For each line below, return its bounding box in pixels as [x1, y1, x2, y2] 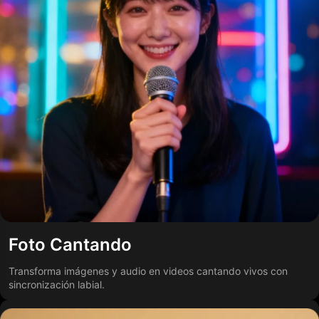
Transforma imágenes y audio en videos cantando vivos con [9, 264, 288, 277]
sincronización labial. [9, 278, 105, 291]
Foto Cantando [9, 234, 132, 255]
